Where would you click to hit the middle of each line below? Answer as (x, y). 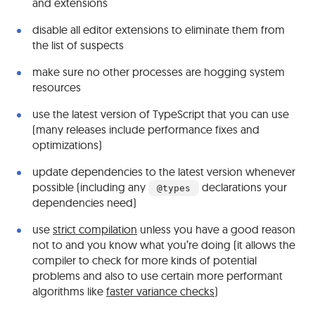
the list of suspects (78, 45)
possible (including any (90, 187)
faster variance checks (160, 291)
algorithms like (69, 291)
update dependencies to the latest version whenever (164, 172)
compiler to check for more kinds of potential (144, 260)
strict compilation (95, 229)
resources (57, 87)
